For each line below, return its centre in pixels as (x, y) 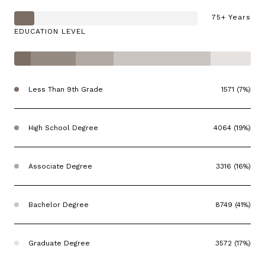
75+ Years (231, 17)
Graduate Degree (59, 243)
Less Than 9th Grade (66, 89)
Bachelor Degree (59, 204)
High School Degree (63, 127)
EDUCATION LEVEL (50, 31)
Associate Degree (60, 166)
